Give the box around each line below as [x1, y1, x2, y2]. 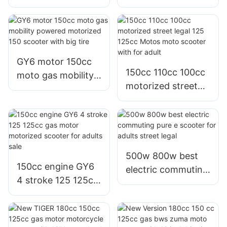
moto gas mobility [17, 70, 94, 81]
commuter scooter [125, 14, 205, 25]
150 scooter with [17, 97, 89, 108]
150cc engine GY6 [17, 161, 94, 172]
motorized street [125, 81, 198, 92]
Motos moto [125, 108, 178, 119]
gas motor [17, 188, 61, 199]
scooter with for [125, 122, 195, 133]
